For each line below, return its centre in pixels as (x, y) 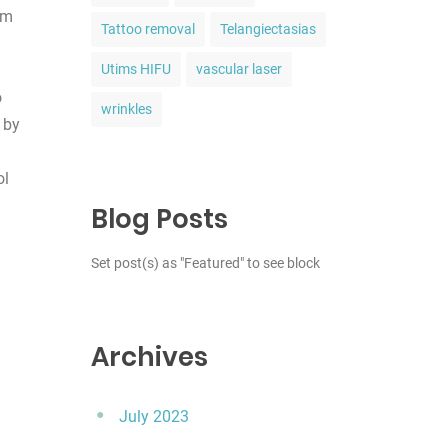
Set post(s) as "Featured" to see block (205, 263)
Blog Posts (159, 219)
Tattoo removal (148, 29)
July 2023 (154, 416)
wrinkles (126, 109)
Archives (149, 357)
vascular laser (239, 69)
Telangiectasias (268, 29)
